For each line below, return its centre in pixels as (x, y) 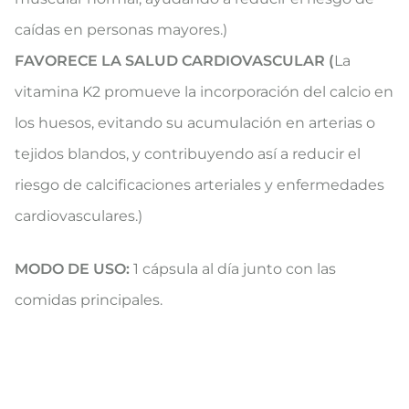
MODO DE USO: (74, 269)
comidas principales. (89, 300)
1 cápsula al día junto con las (235, 269)
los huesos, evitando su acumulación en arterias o (195, 123)
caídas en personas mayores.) (121, 30)
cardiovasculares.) (79, 216)
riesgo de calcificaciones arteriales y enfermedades (199, 185)
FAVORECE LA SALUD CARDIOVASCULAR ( (174, 61)
